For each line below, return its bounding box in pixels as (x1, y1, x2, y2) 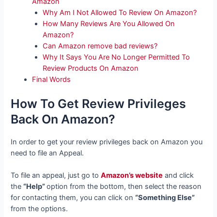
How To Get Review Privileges (11, 96, 186, 111)
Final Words (32, 75, 71, 84)
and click (163, 171, 194, 180)
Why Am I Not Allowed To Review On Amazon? (43, 8, 197, 17)
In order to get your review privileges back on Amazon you (11, 137, 203, 146)
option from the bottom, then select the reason (46, 182, 202, 191)
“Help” (23, 182, 47, 191)
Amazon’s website (101, 171, 163, 180)
